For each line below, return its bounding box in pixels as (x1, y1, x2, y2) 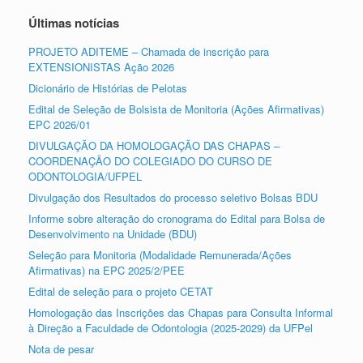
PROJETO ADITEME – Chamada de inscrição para (28, 44, 269, 60)
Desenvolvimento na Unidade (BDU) (28, 226, 197, 242)
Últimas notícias (28, 14, 119, 32)
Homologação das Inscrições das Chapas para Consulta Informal (28, 305, 333, 321)
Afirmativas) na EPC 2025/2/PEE (28, 263, 185, 279)
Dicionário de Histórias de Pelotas (28, 80, 187, 96)
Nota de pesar (28, 341, 94, 357)
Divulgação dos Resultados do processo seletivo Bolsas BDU (28, 190, 318, 206)
